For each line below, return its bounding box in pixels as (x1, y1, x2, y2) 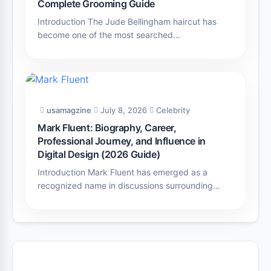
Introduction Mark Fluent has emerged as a (38, 166, 207, 177)
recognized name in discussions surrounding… (38, 180, 220, 191)
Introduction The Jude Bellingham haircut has (38, 16, 217, 27)
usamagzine (47, 105, 91, 115)
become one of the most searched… (38, 29, 180, 40)
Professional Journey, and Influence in (38, 134, 206, 147)
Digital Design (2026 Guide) (38, 148, 160, 160)
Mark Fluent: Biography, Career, (38, 121, 177, 134)
